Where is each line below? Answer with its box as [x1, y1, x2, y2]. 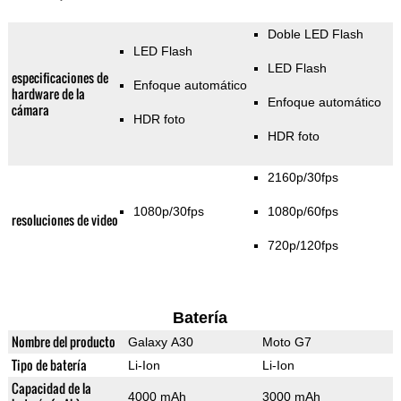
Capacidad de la [11, 379, 91, 398]
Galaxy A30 [127, 335, 193, 350]
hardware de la [11, 84, 85, 104]
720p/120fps [267, 238, 338, 253]
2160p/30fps [267, 170, 338, 185]
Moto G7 [261, 335, 311, 350]
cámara [11, 100, 49, 120]
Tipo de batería [11, 355, 87, 375]
